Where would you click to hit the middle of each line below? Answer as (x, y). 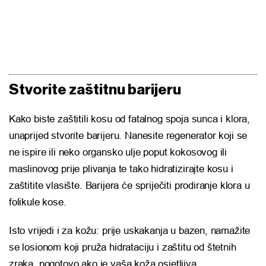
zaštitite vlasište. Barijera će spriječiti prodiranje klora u (129, 186)
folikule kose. (38, 202)
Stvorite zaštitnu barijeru (95, 90)
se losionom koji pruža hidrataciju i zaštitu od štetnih (123, 248)
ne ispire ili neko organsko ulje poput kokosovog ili (118, 153)
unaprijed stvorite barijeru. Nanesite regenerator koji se (128, 136)
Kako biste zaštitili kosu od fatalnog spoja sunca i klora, (130, 119)
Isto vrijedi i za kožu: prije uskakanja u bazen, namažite (130, 231)
